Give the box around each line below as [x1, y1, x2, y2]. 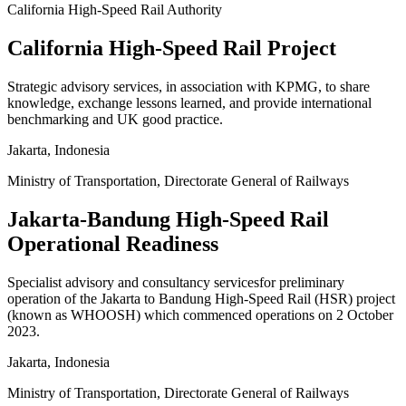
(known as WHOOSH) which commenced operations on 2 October [7, 306, 393, 323]
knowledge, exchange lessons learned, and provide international [7, 94, 372, 111]
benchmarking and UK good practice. [7, 111, 223, 127]
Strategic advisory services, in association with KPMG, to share [7, 78, 370, 94]
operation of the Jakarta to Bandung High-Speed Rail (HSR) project [7, 290, 395, 306]
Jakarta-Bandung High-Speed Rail [7, 207, 329, 231]
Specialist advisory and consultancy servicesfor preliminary [7, 274, 344, 290]
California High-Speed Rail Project [7, 35, 336, 60]
